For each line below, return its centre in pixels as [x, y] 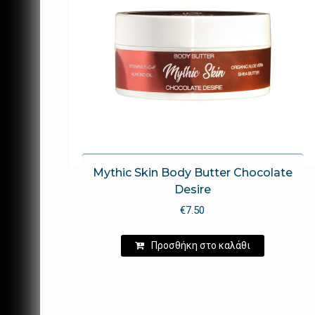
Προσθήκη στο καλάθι [200, 245]
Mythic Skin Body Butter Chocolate [192, 173]
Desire [192, 190]
